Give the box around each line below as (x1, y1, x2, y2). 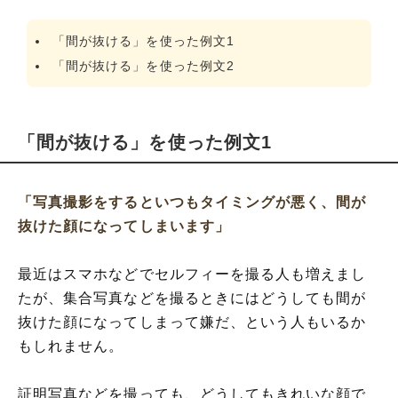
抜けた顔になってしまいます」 (18, 219, 230, 234)
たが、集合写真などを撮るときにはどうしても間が (18, 291, 367, 306)
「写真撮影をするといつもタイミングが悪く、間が (18, 195, 367, 210)
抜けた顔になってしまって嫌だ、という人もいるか (18, 314, 367, 330)
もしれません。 (18, 338, 124, 354)
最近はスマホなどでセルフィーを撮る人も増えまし (18, 267, 367, 282)
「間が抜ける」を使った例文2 (52, 59, 235, 73)
